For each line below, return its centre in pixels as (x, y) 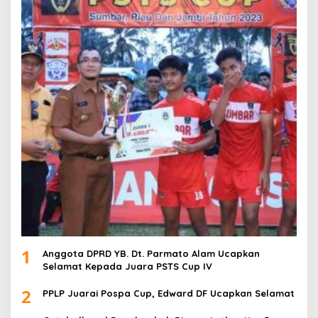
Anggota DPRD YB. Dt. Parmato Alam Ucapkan (151, 253)
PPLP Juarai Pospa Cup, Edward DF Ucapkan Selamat (169, 293)
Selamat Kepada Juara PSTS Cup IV (127, 266)
